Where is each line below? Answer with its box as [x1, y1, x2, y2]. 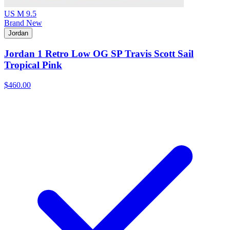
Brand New [4, 18, 42, 28]
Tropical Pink [4, 60, 62, 71]
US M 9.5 [4, 9, 36, 18]
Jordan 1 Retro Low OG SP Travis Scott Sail [4, 48, 194, 60]
